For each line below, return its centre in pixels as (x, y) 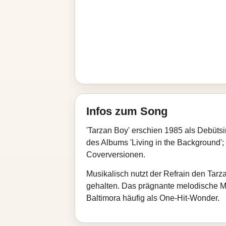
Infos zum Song (127, 111)
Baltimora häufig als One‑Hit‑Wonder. (153, 198)
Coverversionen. (116, 155)
